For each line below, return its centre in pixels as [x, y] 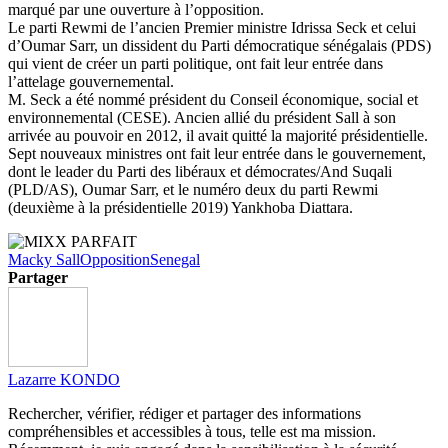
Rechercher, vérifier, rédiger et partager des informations [184, 413]
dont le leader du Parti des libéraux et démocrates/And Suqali [200, 171]
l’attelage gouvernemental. [91, 81]
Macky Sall [44, 259]
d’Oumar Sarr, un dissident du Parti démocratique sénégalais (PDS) [219, 45]
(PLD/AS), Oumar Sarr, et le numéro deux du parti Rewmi [193, 189]
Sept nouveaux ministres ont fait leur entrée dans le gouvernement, [217, 153]
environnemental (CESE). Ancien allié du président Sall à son [202, 117]
